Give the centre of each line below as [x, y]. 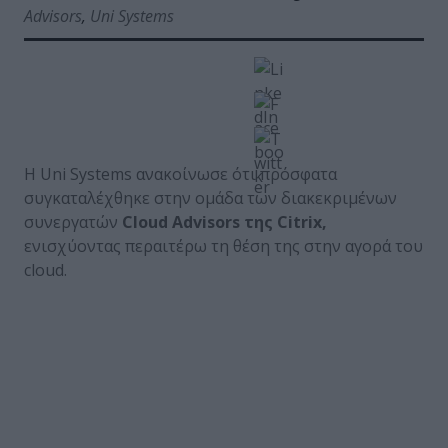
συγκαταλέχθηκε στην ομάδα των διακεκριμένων [210, 197]
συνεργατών [73, 221]
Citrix [299, 221]
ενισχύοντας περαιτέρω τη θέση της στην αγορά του [223, 245]
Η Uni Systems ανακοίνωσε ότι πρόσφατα [180, 173]
